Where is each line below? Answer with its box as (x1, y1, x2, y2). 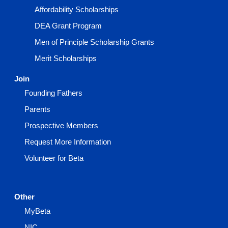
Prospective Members (24, 121, 98, 130)
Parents (24, 105, 50, 114)
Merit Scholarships (35, 54, 97, 63)
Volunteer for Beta (24, 154, 83, 163)
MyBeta (24, 207, 50, 216)
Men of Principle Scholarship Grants (35, 38, 154, 47)
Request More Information (24, 137, 111, 147)
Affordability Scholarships (35, 5, 119, 14)
